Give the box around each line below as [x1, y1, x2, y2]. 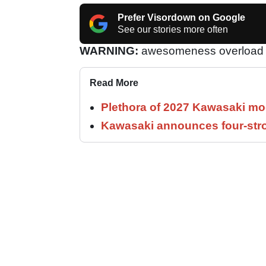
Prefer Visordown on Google [118, 12, 245, 23]
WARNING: [80, 44, 138, 57]
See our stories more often [118, 24, 228, 34]
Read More [90, 77, 138, 88]
